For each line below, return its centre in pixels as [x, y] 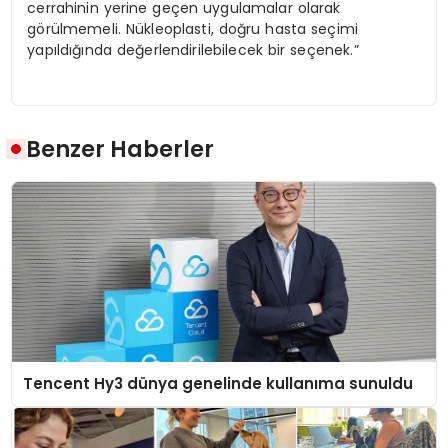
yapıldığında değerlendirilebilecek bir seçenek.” [193, 50]
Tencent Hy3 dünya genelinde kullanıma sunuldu [218, 383]
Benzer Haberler [120, 148]
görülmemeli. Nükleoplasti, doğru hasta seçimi [192, 29]
